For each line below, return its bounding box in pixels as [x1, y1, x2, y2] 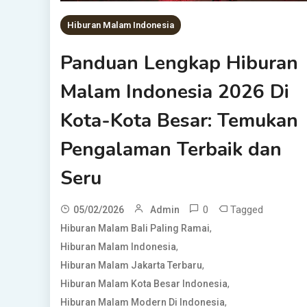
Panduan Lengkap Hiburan [60, 50, 298, 77]
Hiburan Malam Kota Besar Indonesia [60, 278, 228, 290]
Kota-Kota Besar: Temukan [60, 108, 298, 134]
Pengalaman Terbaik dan [60, 136, 282, 163]
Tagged [230, 204, 263, 217]
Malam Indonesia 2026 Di [60, 79, 289, 106]
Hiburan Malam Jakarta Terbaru [60, 260, 202, 271]
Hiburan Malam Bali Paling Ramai [60, 223, 210, 234]
